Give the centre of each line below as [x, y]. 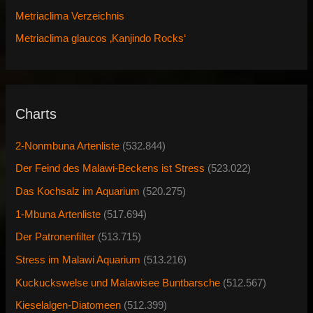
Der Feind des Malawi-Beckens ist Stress [110, 169]
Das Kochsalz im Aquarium [78, 191]
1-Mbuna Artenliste [58, 214]
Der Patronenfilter [56, 237]
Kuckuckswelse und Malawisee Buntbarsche [118, 283]
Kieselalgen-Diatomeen [68, 306]
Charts [36, 114]
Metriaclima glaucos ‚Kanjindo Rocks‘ [101, 39]
